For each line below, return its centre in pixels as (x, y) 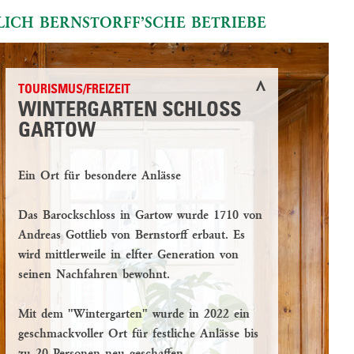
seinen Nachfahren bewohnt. (94, 275)
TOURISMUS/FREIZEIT (74, 90)
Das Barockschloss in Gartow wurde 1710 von (140, 216)
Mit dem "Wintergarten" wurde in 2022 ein (134, 314)
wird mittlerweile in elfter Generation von (128, 255)
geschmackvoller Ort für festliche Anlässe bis (138, 334)
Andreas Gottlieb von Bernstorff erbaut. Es (132, 235)
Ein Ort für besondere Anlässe (100, 176)
